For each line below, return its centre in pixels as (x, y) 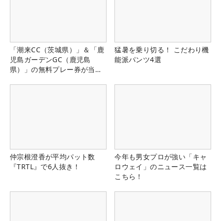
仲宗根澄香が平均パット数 (53, 156)
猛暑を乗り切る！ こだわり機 (162, 50)
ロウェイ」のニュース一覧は (161, 166)
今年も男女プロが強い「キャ (161, 156)
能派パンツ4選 (138, 60)
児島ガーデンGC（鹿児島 (50, 60)
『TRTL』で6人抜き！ (45, 166)
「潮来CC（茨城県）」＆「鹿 (57, 50)
